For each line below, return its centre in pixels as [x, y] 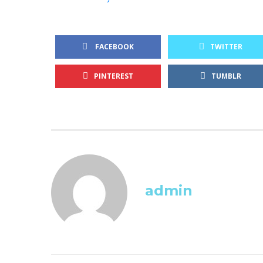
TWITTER [226, 46]
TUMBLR [226, 76]
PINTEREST [114, 76]
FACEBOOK [114, 46]
